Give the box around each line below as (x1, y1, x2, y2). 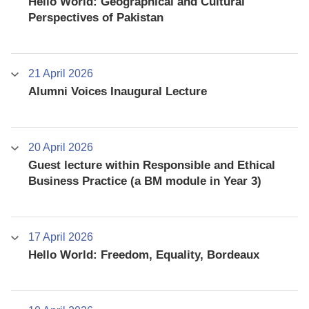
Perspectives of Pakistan (28, 10, 163, 24)
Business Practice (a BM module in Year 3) (28, 174, 261, 188)
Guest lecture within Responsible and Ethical (28, 158, 275, 172)
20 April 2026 (28, 141, 93, 153)
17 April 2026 (28, 230, 93, 243)
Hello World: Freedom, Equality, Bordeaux (28, 248, 259, 261)
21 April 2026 (28, 67, 93, 79)
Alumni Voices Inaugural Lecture (28, 84, 207, 98)
